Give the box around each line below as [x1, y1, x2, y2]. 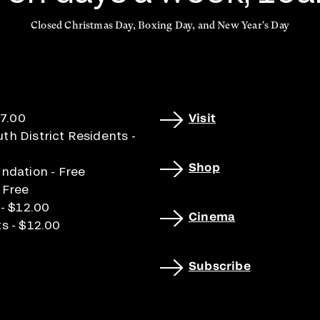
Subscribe [189, 259, 251, 272]
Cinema [189, 209, 236, 223]
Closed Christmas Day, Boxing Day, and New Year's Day [31, 19, 289, 31]
